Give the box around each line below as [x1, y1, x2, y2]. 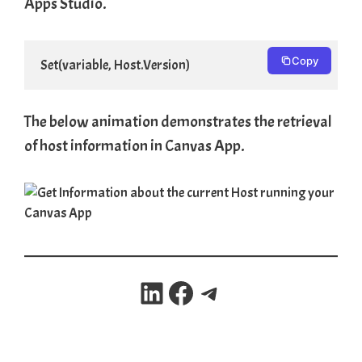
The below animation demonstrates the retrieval [24, 112, 332, 133]
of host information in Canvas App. [24, 136, 245, 157]
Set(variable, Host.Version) [40, 56, 190, 74]
